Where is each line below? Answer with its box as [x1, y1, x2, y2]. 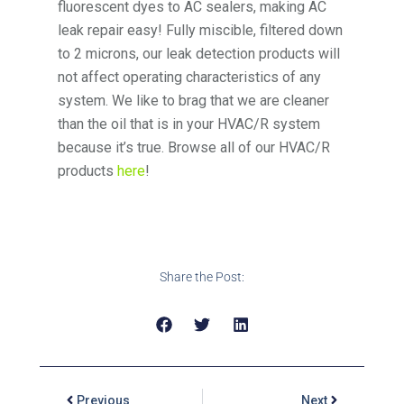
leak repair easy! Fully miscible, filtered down [58, 22, 344, 40]
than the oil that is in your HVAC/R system [58, 115, 321, 133]
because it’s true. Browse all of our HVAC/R [58, 139, 331, 157]
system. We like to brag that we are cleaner [58, 92, 330, 110]
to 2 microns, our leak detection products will [58, 45, 341, 63]
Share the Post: [160, 270, 244, 285]
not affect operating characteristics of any [58, 69, 322, 87]
